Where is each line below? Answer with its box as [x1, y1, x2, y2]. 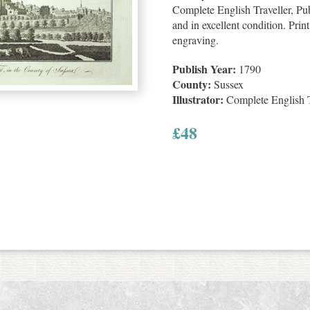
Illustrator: [172, 91, 224, 107]
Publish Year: [172, 61, 236, 77]
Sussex [211, 77, 244, 91]
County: [172, 76, 211, 92]
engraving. [172, 33, 219, 47]
